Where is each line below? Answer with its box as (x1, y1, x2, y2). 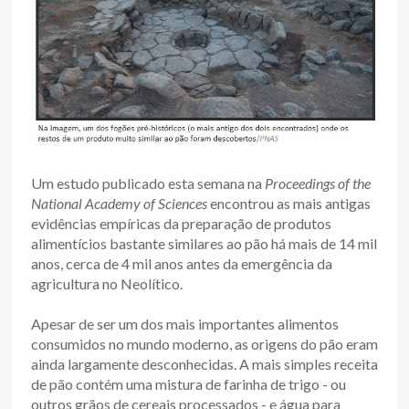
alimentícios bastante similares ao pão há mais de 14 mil (31, 235, 377, 252)
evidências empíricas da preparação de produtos (31, 215, 331, 232)
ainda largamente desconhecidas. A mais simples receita (31, 355, 378, 372)
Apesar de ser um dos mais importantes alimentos (31, 315, 339, 332)
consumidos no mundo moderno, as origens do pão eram (31, 335, 378, 352)
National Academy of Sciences (31, 194, 207, 212)
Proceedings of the (265, 174, 371, 192)
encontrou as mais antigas (207, 194, 371, 212)
